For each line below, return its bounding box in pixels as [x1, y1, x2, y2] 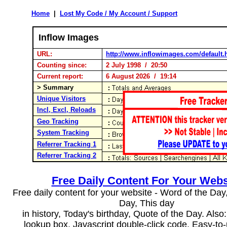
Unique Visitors [37, 95, 86, 102]
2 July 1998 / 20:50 [104, 61, 167, 69]
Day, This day [119, 198, 174, 208]
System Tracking [37, 129, 89, 136]
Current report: [35, 72, 87, 80]
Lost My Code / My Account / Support [60, 10, 177, 17]
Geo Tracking [37, 118, 79, 125]
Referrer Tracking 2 [37, 152, 96, 159]
